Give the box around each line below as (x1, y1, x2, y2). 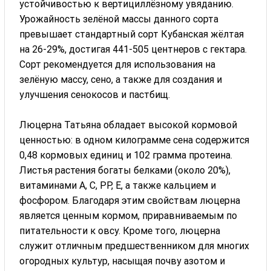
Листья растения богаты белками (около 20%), (19, 164, 231, 176)
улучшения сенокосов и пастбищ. (19, 88, 171, 100)
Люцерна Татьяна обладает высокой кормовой (19, 119, 238, 131)
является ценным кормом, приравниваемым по (19, 209, 238, 221)
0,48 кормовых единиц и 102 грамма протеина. (19, 149, 233, 161)
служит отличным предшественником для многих (19, 240, 250, 252)
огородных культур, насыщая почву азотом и (19, 255, 226, 267)
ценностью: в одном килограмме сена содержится (19, 134, 250, 146)
